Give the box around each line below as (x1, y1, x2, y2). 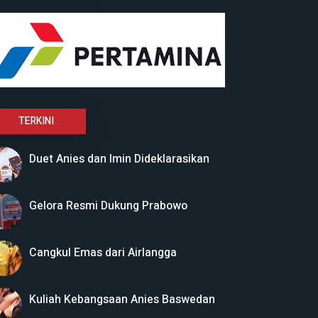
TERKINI (18, 113, 54, 128)
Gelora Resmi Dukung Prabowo (29, 197, 187, 214)
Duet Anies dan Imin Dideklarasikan (29, 150, 209, 168)
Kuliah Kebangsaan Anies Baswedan (29, 290, 215, 308)
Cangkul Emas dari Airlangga (29, 243, 177, 261)
